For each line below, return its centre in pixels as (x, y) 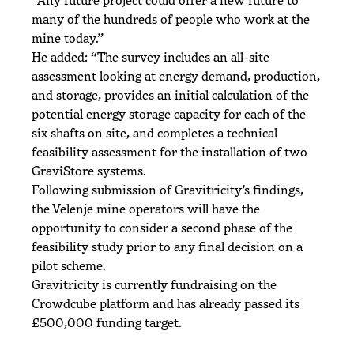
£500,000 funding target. (108, 322)
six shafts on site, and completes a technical (154, 132)
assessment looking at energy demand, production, (176, 75)
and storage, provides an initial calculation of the (170, 94)
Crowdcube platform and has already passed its (166, 303)
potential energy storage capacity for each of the (169, 113)
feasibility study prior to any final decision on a (167, 246)
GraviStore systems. (89, 170)
